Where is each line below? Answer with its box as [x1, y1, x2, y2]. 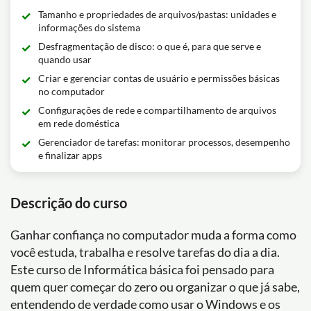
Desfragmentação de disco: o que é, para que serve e [38, 40, 261, 52]
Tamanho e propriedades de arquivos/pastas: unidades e [38, 8, 276, 20]
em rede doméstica [38, 117, 119, 129]
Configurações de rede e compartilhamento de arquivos [38, 104, 276, 116]
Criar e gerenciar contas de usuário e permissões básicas [38, 72, 280, 84]
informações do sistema [38, 22, 140, 33]
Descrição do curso [10, 194, 127, 211]
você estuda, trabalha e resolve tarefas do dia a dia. [10, 244, 280, 260]
